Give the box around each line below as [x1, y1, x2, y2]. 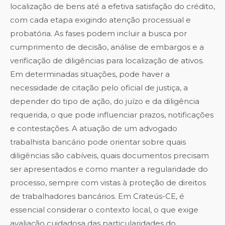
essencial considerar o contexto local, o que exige [10, 205, 198, 215]
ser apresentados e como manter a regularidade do [10, 164, 208, 174]
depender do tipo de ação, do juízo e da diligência [10, 96, 199, 106]
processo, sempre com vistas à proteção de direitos [10, 178, 206, 188]
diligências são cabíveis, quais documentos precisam [10, 151, 209, 161]
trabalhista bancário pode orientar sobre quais [10, 137, 186, 147]
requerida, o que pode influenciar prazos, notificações [10, 110, 213, 120]
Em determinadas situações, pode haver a [10, 69, 170, 79]
